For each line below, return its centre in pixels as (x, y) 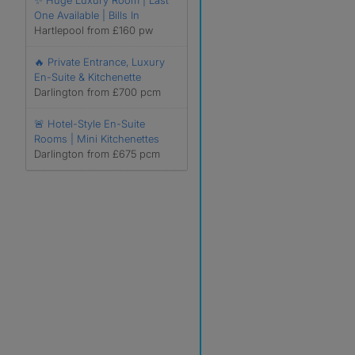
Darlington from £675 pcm (97, 154)
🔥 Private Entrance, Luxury (99, 62)
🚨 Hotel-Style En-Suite (90, 124)
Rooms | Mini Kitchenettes (97, 139)
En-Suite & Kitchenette (88, 77)
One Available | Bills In (87, 15)
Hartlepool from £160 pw (94, 30)
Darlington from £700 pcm (97, 92)
